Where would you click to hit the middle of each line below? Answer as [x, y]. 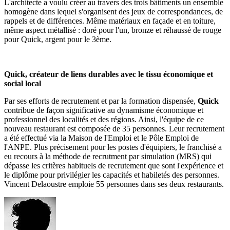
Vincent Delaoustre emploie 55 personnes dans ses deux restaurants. [114, 184]
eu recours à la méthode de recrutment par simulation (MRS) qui [108, 157]
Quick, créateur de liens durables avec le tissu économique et [109, 74]
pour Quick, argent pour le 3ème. [58, 40]
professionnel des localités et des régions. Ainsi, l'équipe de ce [104, 120]
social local [23, 84]
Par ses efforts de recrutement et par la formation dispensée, [101, 101]
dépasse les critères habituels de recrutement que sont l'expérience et [114, 166]
